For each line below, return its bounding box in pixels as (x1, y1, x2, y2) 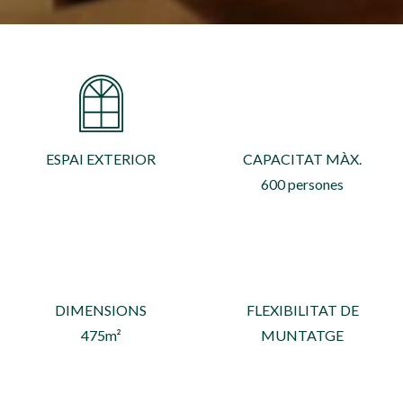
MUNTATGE (261, 326, 344, 344)
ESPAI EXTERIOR (46, 149, 156, 167)
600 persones (261, 175, 344, 193)
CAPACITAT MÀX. (243, 149, 362, 167)
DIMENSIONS (55, 300, 147, 318)
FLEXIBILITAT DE (246, 300, 359, 318)
